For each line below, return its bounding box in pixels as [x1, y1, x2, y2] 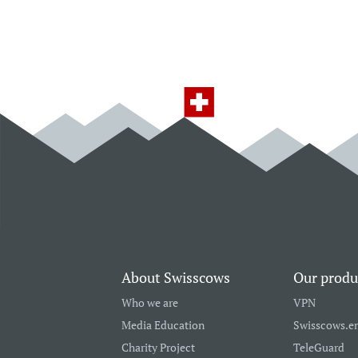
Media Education [121, 317, 205, 332]
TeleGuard [293, 340, 344, 355]
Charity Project [121, 340, 195, 355]
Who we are [121, 295, 178, 310]
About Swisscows [121, 268, 230, 288]
